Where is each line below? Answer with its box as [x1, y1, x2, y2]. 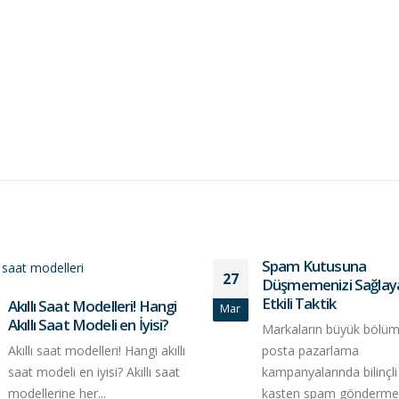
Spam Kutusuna [261, 255, 367, 276]
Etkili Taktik [261, 292, 337, 313]
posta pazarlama [261, 341, 359, 359]
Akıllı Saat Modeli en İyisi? [7, 313, 169, 335]
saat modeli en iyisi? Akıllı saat [7, 362, 180, 380]
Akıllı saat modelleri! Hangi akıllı [7, 341, 185, 359]
